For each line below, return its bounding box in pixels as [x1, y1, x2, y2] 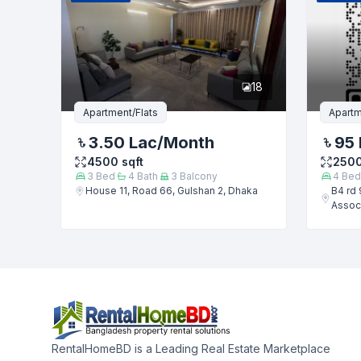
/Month [157, 133, 215, 152]
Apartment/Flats [83, 106, 159, 118]
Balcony [177, 170, 218, 182]
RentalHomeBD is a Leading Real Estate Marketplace [52, 342, 330, 355]
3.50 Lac [89, 133, 158, 152]
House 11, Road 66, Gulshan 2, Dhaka [85, 185, 259, 197]
